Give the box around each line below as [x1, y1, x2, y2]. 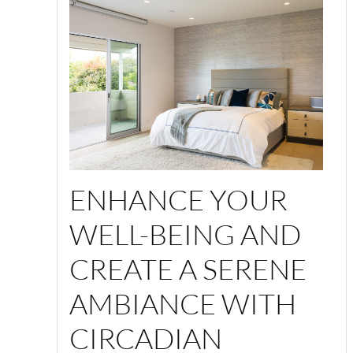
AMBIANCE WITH [69, 285, 296, 321]
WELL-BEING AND [69, 216, 301, 251]
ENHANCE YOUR [69, 181, 288, 217]
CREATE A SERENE [69, 251, 307, 286]
